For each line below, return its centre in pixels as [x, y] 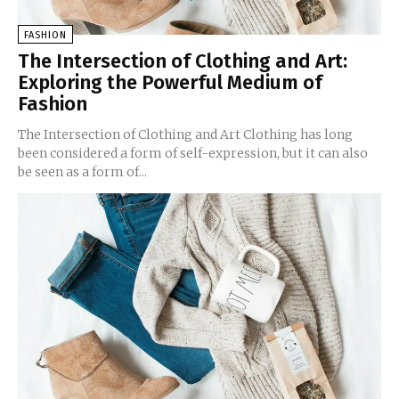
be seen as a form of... [82, 171]
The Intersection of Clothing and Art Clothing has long [185, 134]
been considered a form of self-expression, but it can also [193, 153]
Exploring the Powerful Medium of [170, 82]
